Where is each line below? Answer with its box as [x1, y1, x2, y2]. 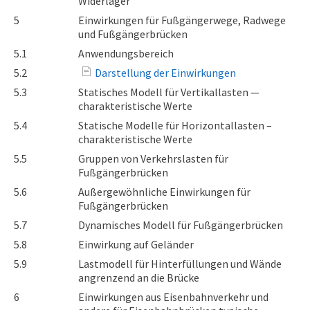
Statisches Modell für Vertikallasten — [78, 85, 259, 99]
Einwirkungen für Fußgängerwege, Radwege [78, 13, 286, 27]
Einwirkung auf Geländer [78, 237, 194, 251]
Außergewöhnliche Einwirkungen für [78, 185, 250, 199]
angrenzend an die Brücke [78, 271, 199, 284]
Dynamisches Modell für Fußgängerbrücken [78, 218, 283, 232]
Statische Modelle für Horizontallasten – [78, 118, 272, 132]
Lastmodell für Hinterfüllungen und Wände [78, 257, 282, 271]
